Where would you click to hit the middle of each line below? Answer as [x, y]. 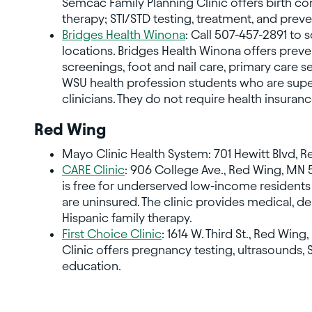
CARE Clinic [93, 170]
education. [92, 266]
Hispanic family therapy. [127, 218]
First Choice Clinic [112, 234]
